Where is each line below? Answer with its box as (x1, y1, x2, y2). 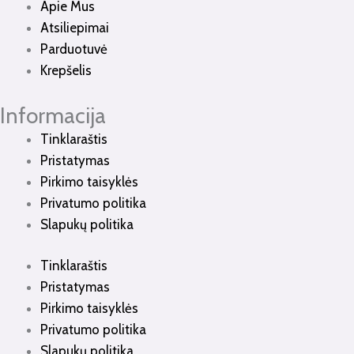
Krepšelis (40, 62, 92, 79)
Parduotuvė (40, 41, 107, 58)
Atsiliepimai (40, 20, 109, 36)
